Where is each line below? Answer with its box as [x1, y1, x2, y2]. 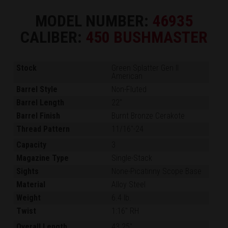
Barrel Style [16, 84, 58, 95]
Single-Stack [111, 153, 153, 163]
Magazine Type [16, 153, 69, 163]
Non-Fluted [111, 84, 147, 95]
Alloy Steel [111, 180, 146, 190]
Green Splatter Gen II [111, 63, 179, 73]
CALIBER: [20, 27, 85, 47]
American [111, 71, 143, 81]
